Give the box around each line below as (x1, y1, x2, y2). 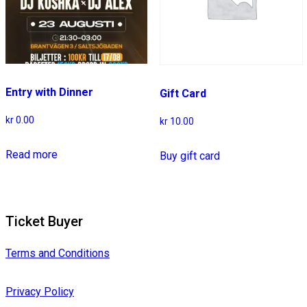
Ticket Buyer (5, 212, 83, 230)
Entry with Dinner (5, 85, 93, 99)
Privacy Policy (5, 284, 74, 298)
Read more (5, 147, 58, 161)
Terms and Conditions (5, 246, 110, 260)
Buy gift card (159, 149, 220, 162)
